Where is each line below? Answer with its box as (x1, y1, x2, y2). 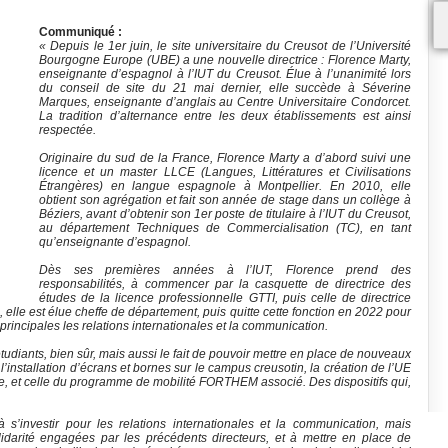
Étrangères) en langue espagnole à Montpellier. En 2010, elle (39, 179, 411, 193)
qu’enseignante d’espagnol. (39, 235, 191, 249)
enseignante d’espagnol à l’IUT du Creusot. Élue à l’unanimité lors (39, 67, 411, 81)
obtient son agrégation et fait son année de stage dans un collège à (39, 193, 411, 207)
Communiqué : (39, 25, 122, 39)
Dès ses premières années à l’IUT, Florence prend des (39, 263, 411, 277)
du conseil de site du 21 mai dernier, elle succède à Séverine (39, 81, 411, 95)
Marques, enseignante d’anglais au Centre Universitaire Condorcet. (39, 95, 411, 109)
